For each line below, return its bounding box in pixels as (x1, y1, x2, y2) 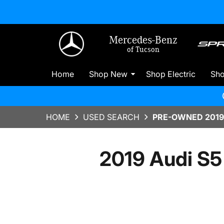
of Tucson (127, 45, 159, 53)
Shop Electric (146, 68, 195, 79)
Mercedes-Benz (109, 34, 177, 45)
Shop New (89, 68, 127, 79)
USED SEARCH (83, 112, 139, 122)
